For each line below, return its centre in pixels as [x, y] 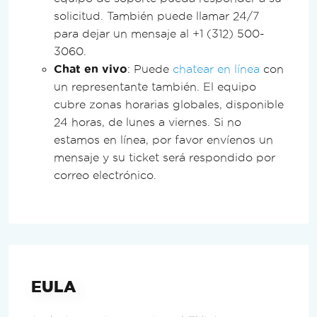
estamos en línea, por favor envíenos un [163, 139]
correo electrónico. [105, 175]
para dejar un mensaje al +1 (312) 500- [159, 33]
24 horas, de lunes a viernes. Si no [148, 122]
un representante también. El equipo [155, 86]
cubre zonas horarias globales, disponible [169, 104]
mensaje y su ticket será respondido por [165, 157]
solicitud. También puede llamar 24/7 [156, 16]
